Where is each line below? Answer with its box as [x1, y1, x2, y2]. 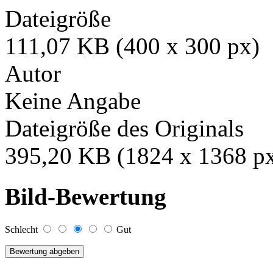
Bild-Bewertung [5, 183, 166, 210]
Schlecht [5, 224, 40, 235]
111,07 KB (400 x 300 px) [5, 33, 260, 60]
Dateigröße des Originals [5, 115, 244, 142]
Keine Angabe [5, 88, 141, 115]
